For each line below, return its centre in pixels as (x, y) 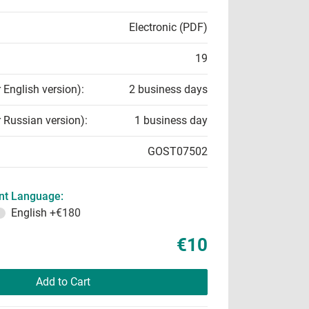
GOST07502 (178, 151)
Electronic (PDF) (168, 27)
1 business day (171, 120)
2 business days (168, 89)
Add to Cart (63, 282)
